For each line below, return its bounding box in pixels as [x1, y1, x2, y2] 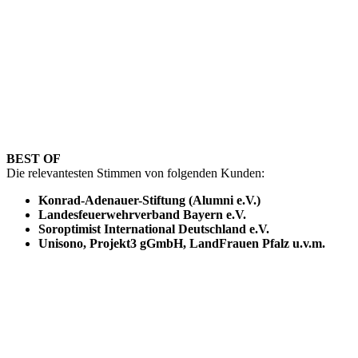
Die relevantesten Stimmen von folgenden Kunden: [6, 165, 265, 180]
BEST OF [6, 151, 61, 165]
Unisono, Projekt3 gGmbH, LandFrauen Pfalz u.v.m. [38, 236, 325, 250]
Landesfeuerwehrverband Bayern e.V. [38, 207, 246, 221]
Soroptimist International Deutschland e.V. [38, 221, 269, 236]
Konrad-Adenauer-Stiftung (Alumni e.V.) [38, 193, 261, 207]
